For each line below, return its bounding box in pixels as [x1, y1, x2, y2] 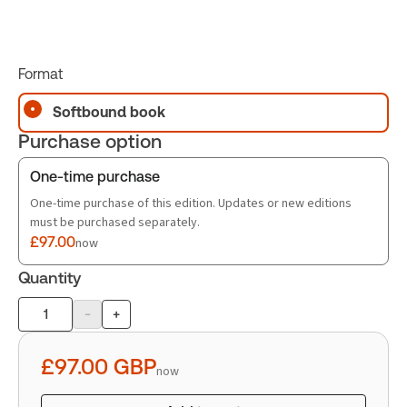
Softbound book [53, 103, 165, 121]
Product [18, 315, 70, 333]
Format [18, 65, 64, 83]
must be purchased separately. [30, 213, 200, 231]
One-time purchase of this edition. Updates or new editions [30, 194, 352, 212]
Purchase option [18, 129, 162, 153]
